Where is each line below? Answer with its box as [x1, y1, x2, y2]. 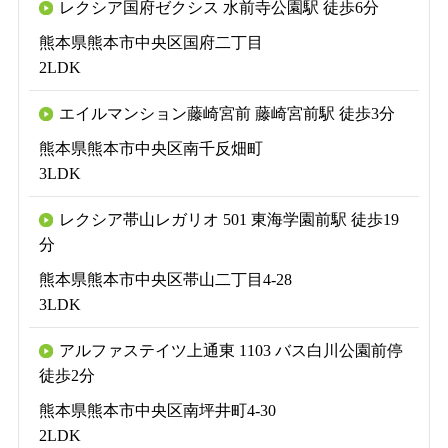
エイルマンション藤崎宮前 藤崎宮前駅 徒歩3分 [58, 104, 395, 122]
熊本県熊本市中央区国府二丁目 [38, 33, 263, 51]
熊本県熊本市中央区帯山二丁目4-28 [38, 270, 292, 288]
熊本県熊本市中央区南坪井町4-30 [38, 401, 276, 419]
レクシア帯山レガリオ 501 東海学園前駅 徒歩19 [58, 210, 399, 228]
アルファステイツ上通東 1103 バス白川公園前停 [58, 341, 403, 359]
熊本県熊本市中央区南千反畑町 [38, 139, 263, 157]
